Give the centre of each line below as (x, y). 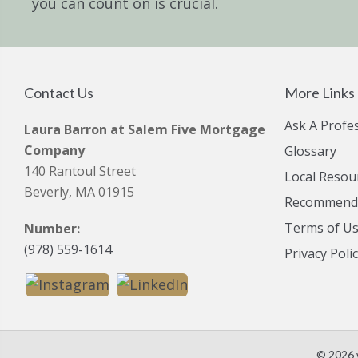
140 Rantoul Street (80, 171)
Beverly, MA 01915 (79, 192)
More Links (320, 93)
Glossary (310, 151)
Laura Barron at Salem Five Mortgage (145, 129)
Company (54, 150)
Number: (52, 229)
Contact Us (59, 93)
